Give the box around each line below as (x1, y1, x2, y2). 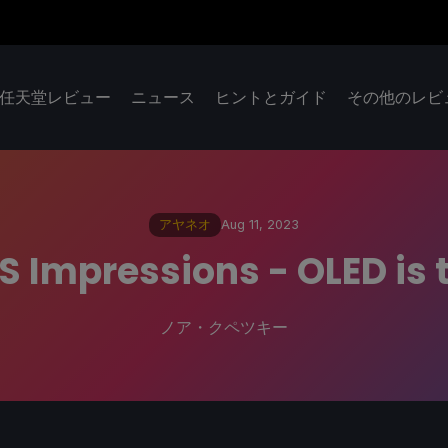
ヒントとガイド (215, 87, 327, 108)
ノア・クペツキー (160, 316, 288, 337)
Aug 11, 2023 (221, 217, 299, 233)
